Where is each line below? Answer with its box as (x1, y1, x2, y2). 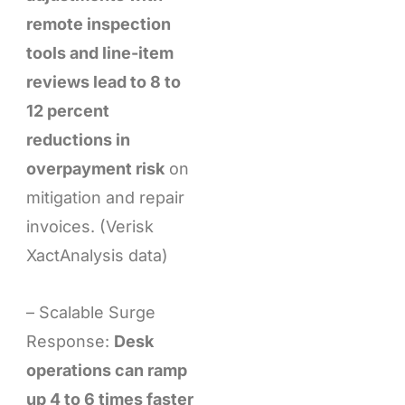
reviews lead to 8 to (25, 71, 181, 91)
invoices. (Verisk (25, 216, 154, 236)
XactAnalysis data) (25, 245, 168, 265)
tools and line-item (25, 42, 174, 62)
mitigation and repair (25, 187, 184, 207)
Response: (25, 332, 114, 352)
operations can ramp (25, 361, 187, 381)
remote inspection (25, 14, 171, 33)
